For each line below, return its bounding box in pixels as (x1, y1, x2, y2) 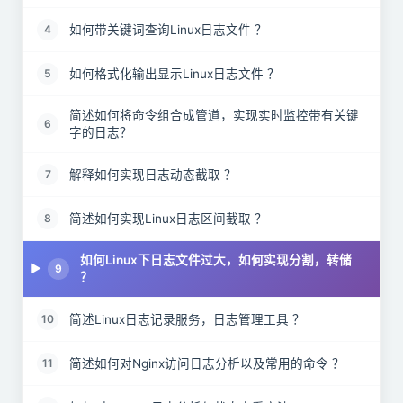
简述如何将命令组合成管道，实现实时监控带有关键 (69, 108, 359, 122)
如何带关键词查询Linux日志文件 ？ (69, 22, 267, 37)
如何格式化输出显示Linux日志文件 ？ (69, 66, 280, 81)
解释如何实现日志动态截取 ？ (69, 166, 237, 182)
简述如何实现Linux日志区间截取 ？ (69, 210, 267, 226)
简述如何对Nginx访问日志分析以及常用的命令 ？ (69, 355, 345, 371)
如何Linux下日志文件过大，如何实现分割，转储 (80, 253, 352, 267)
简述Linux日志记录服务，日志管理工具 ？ (69, 311, 305, 327)
